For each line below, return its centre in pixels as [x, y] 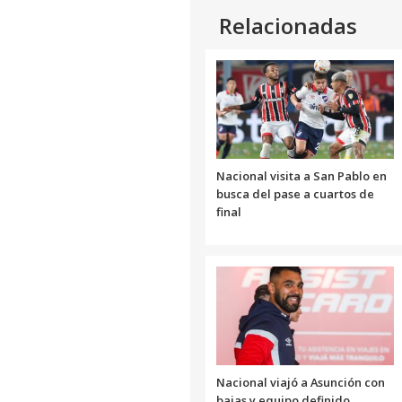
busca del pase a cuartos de [295, 194]
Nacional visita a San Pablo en [301, 176]
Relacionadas [288, 26]
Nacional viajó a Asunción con [301, 383]
